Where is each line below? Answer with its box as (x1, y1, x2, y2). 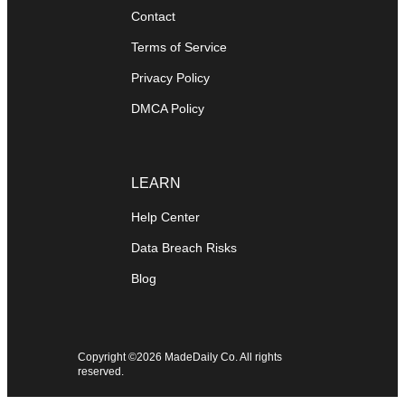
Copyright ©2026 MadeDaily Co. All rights (77, 351, 282, 364)
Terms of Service (131, 40, 227, 55)
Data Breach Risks (131, 240, 237, 256)
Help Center (131, 210, 200, 225)
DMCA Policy (131, 101, 204, 117)
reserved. (77, 365, 127, 379)
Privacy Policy (131, 71, 210, 86)
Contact (131, 9, 175, 24)
